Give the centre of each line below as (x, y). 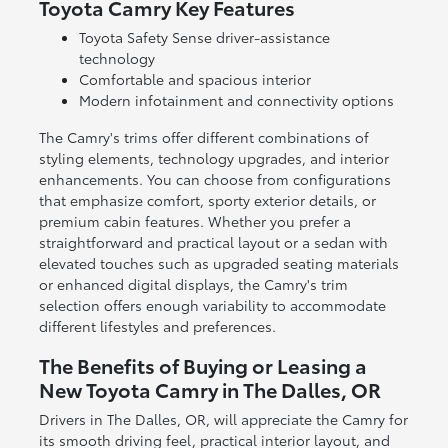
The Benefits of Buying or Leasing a (202, 364)
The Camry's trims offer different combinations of (203, 136)
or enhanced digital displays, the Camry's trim (193, 283)
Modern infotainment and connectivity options (236, 99)
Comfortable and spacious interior (194, 78)
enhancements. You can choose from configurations (214, 178)
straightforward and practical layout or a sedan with (213, 241)
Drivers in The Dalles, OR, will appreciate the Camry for (223, 418)
